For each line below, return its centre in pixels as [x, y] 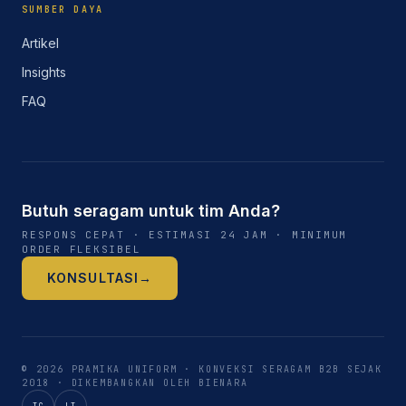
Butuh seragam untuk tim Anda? [151, 211]
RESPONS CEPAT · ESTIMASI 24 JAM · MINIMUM [185, 235]
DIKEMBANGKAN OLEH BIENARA [159, 383]
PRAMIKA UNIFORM [124, 369]
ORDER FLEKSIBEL [82, 249]
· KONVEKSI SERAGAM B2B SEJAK [280, 369]
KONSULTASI [93, 278]
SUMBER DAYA [63, 10]
